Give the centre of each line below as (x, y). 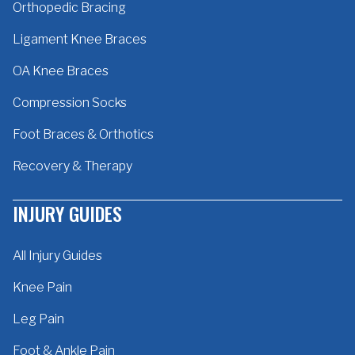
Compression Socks (70, 102)
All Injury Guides (57, 255)
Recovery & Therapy (73, 166)
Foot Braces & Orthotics (83, 134)
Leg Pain (38, 319)
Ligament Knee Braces (80, 39)
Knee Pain (42, 287)
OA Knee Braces (61, 71)
